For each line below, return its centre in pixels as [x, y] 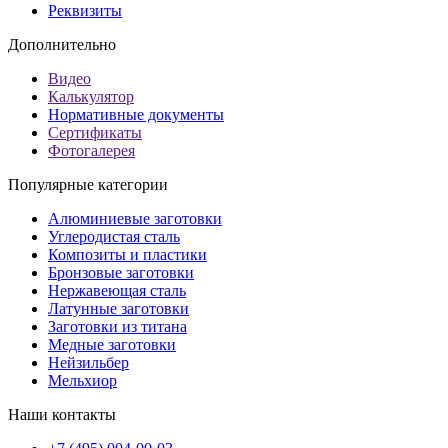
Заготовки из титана [117, 327]
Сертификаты [95, 133]
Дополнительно [62, 45]
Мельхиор [82, 381]
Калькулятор [91, 97]
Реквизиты [85, 11]
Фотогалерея [91, 151]
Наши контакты [62, 415]
